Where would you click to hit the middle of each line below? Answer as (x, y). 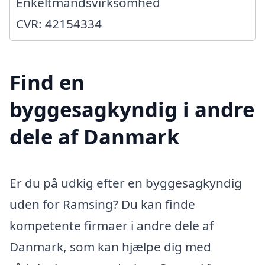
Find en (47, 82)
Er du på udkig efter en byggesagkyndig (126, 182)
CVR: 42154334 (59, 24)
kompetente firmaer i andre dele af (112, 225)
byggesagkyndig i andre (132, 109)
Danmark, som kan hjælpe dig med (110, 246)
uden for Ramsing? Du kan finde (102, 204)
